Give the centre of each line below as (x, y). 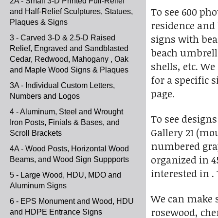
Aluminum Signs (38, 186)
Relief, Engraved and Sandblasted (69, 48)
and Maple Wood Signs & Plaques (69, 70)
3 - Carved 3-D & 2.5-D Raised (63, 38)
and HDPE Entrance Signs (56, 212)
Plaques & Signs (39, 22)
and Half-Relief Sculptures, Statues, (71, 11)
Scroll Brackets (36, 133)
